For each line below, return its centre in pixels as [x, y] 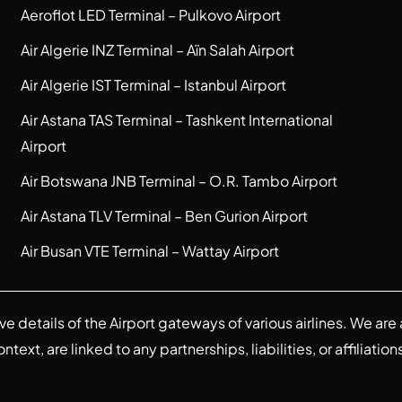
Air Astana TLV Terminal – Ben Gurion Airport [165, 216]
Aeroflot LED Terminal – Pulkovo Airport [151, 15]
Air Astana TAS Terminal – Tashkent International [177, 120]
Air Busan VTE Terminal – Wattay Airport [150, 251]
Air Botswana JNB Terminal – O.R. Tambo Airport [179, 181]
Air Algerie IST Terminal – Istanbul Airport [154, 85]
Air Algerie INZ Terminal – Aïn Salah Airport [158, 50]
